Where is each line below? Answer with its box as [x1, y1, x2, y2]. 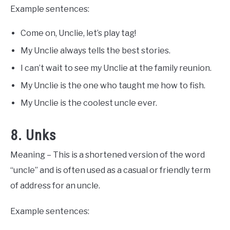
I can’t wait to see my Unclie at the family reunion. [21, 63, 212, 73]
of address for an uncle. [10, 181, 100, 191]
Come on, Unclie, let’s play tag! [21, 28, 136, 39]
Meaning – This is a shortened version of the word [10, 150, 205, 160]
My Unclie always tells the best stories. [21, 46, 170, 56]
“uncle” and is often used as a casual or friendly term [10, 165, 210, 176]
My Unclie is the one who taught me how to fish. [21, 81, 205, 91]
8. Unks [10, 127, 56, 144]
